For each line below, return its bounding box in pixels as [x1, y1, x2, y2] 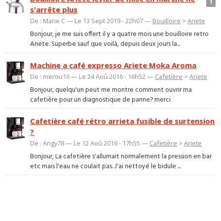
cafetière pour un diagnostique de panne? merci [30, 94, 171, 105]
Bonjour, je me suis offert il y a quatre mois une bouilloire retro [30, 29, 209, 39]
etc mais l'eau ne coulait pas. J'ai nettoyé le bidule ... [30, 161, 181, 172]
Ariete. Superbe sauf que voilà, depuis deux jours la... [30, 38, 181, 49]
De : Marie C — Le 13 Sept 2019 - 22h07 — [30, 16, 153, 26]
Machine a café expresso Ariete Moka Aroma [30, 60, 197, 71]
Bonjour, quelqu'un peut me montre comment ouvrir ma [30, 84, 192, 95]
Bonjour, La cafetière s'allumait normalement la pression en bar [30, 151, 212, 162]
